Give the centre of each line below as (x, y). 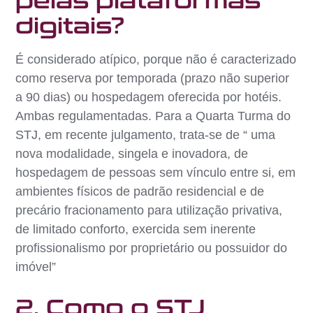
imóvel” (36, 267)
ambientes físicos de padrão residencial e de (140, 191)
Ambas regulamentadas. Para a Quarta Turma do (153, 116)
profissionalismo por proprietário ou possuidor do (152, 248)
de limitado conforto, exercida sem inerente (136, 229)
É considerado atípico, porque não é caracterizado (156, 59)
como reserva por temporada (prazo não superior (153, 78)
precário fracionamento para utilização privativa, (149, 210)
